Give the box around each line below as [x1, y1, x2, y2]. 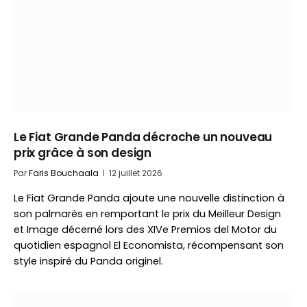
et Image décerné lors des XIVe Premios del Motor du [14, 223, 277, 236]
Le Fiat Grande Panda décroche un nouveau [14, 129, 273, 145]
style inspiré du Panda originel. [14, 254, 163, 268]
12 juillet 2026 [109, 167, 162, 179]
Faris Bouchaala [29, 167, 99, 179]
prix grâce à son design [14, 145, 152, 161]
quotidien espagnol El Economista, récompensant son [14, 238, 284, 252]
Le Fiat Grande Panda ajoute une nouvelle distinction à [14, 191, 284, 205]
